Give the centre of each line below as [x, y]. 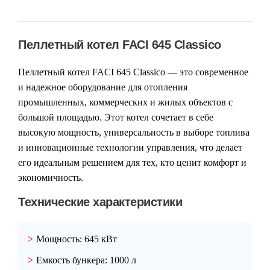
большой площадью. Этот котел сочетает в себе [116, 118]
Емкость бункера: [72, 260]
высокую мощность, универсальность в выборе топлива [134, 133]
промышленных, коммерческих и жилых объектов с [125, 102]
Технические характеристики [100, 202]
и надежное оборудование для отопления [103, 87]
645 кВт [99, 239]
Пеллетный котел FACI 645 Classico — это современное [133, 72]
